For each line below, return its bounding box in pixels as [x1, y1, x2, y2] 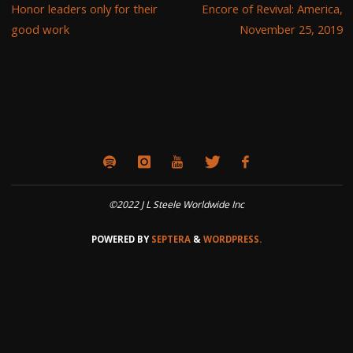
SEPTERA [149, 232, 191, 245]
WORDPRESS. [203, 232, 262, 245]
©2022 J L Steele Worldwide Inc [109, 198, 244, 212]
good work [10, 20, 69, 37]
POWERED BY [91, 232, 149, 245]
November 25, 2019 [239, 20, 343, 37]
